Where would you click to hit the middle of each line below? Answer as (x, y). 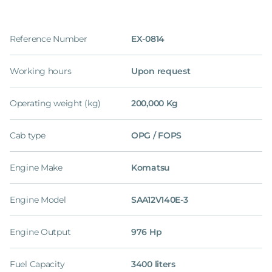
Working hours (41, 71)
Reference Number (49, 39)
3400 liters (153, 264)
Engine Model (38, 200)
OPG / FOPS (157, 135)
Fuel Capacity (37, 264)
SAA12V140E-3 (160, 200)
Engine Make (36, 168)
